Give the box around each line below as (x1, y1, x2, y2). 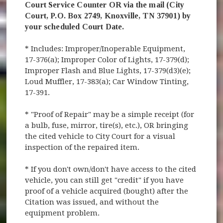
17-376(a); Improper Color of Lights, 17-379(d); (25, 55, 190, 64)
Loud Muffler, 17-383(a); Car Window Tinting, (25, 77, 189, 86)
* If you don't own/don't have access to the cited (25, 164, 197, 174)
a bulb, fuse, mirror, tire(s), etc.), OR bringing (25, 120, 189, 130)
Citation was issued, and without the (25, 197, 159, 207)
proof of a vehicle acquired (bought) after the (25, 186, 189, 196)
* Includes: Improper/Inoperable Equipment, (25, 44, 186, 53)
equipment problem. (25, 208, 100, 218)
